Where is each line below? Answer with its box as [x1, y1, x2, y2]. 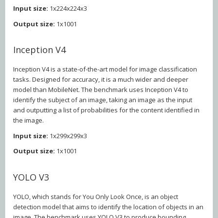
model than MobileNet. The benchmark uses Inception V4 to [13, 85, 188, 94]
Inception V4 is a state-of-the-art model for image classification [13, 65, 197, 74]
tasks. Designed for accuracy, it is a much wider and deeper [13, 75, 188, 84]
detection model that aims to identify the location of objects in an [13, 202, 203, 211]
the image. [13, 116, 44, 125]
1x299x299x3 [48, 131, 87, 140]
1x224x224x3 [48, 4, 87, 13]
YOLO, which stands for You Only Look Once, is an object [13, 192, 178, 201]
